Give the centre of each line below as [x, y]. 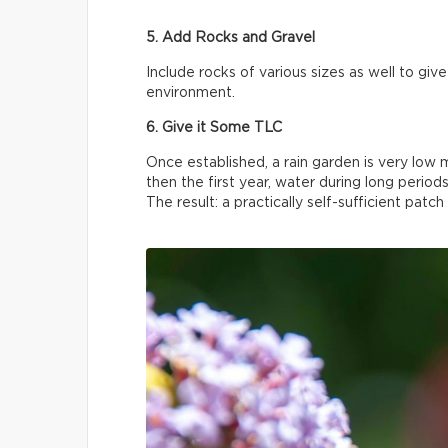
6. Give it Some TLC [214, 127]
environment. [190, 92]
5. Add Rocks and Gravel [230, 37]
